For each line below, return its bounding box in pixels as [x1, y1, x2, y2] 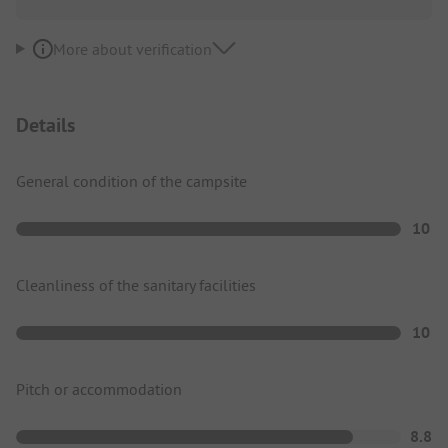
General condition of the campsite [16, 170, 247, 191]
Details [16, 111, 75, 138]
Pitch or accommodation [16, 378, 182, 399]
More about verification [52, 38, 212, 59]
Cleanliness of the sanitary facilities [16, 274, 256, 295]
